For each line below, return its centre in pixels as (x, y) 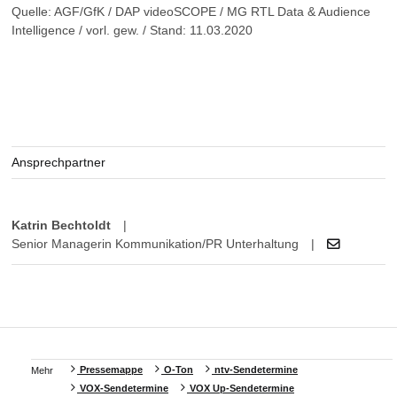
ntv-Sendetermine (255, 370)
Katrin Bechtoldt (61, 225)
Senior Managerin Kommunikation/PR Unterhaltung (155, 244)
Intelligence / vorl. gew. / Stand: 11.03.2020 (132, 30)
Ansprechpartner (58, 162)
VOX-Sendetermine (123, 388)
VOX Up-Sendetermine (241, 388)
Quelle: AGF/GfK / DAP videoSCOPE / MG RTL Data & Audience (191, 12)
